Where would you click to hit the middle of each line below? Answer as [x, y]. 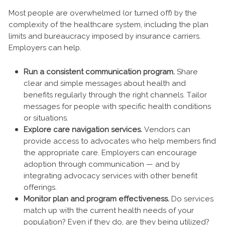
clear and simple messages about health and [105, 84]
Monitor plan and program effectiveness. [96, 199]
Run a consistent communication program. [99, 72]
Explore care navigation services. [83, 130]
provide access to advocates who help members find [120, 141]
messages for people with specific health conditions [117, 107]
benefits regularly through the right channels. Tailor [115, 95]
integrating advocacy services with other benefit [110, 176]
